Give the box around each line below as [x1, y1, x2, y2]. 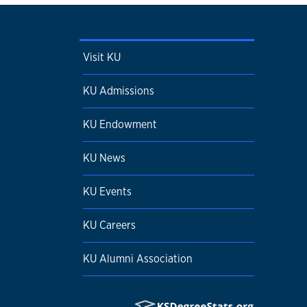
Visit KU [83, 50, 121, 64]
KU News [83, 151, 125, 165]
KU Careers [83, 218, 136, 232]
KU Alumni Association [83, 251, 193, 266]
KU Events [83, 184, 132, 199]
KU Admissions [83, 84, 154, 98]
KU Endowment [83, 117, 157, 132]
